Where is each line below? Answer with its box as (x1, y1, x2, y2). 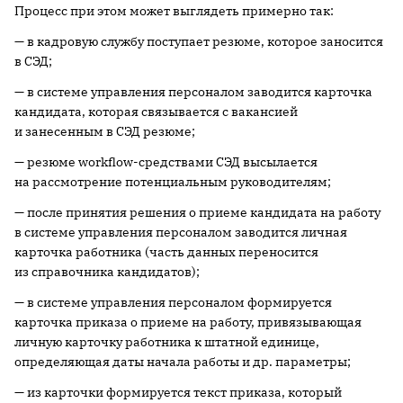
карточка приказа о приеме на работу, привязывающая (14, 314, 362, 330)
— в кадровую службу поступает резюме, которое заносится (14, 33, 383, 49)
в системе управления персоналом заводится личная (14, 224, 347, 240)
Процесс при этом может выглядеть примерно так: (14, 3, 334, 19)
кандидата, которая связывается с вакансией (14, 103, 298, 120)
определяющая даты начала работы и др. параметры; (14, 354, 351, 370)
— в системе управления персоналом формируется (14, 294, 332, 310)
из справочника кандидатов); (14, 264, 200, 280)
